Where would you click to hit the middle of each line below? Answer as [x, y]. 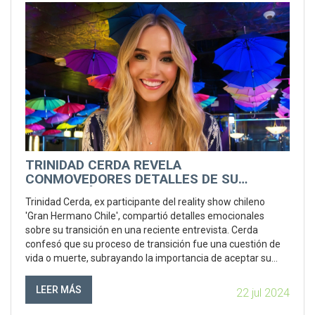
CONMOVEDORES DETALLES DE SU [132, 179]
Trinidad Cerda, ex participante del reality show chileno [145, 201]
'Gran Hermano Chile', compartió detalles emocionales [145, 216]
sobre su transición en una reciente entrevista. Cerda [142, 230]
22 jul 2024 [263, 293]
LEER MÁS [59, 289]
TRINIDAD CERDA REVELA [103, 165]
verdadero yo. [56, 272]
